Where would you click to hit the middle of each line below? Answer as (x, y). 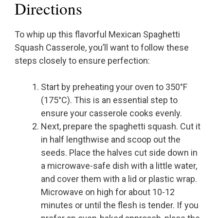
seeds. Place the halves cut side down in (119, 153)
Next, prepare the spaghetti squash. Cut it (121, 127)
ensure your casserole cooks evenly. (111, 113)
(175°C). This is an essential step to (109, 100)
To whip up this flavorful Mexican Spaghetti (97, 35)
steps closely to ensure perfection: (82, 61)
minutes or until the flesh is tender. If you (120, 205)
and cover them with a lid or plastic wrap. (119, 179)
